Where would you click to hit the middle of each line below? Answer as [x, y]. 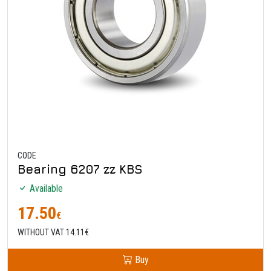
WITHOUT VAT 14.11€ [53, 232]
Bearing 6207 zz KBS [80, 169]
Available [45, 188]
